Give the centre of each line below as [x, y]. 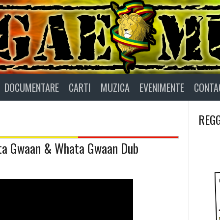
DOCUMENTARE [32, 87]
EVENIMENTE [162, 87]
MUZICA [115, 87]
